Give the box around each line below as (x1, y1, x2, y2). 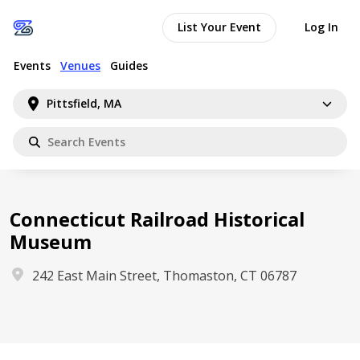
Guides (110, 57, 148, 73)
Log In (305, 19, 338, 35)
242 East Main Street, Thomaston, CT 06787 (32, 267, 297, 284)
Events (14, 57, 51, 73)
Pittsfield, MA (47, 96, 122, 111)
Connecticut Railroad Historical (10, 207, 305, 232)
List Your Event (178, 19, 261, 35)
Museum (10, 229, 92, 255)
